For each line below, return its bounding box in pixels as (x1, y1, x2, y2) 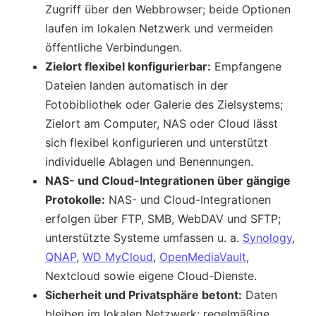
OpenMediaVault (159, 249, 246, 264)
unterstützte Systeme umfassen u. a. (45, 230, 243, 245)
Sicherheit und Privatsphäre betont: (45, 287, 242, 302)
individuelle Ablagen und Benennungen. (45, 154, 253, 169)
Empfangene (211, 59, 281, 73)
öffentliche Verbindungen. (45, 39, 182, 54)
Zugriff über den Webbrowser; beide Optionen (45, 1, 291, 16)
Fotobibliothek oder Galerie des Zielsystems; (45, 97, 283, 111)
